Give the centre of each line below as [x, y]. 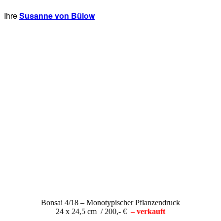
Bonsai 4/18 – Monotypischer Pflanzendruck [110, 202]
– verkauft [148, 211]
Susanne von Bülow [57, 15]
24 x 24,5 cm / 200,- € [92, 211]
